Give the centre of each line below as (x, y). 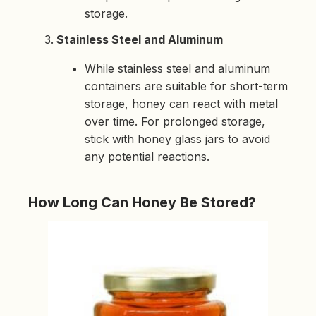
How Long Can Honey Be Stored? (142, 203)
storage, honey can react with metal (181, 104)
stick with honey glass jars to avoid (177, 139)
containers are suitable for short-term (186, 86)
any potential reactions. (147, 157)
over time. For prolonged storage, (175, 122)
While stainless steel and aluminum (177, 69)
